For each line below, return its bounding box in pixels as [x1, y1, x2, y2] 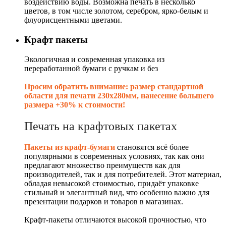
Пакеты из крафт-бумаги [24, 143, 115, 152]
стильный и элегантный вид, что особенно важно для [24, 188, 209, 197]
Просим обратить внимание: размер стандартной [24, 82, 203, 91]
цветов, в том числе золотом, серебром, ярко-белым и [24, 7, 208, 16]
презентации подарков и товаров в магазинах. [24, 197, 183, 206]
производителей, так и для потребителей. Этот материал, [24, 170, 221, 179]
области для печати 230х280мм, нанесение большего [24, 91, 214, 100]
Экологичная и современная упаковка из [24, 54, 164, 64]
